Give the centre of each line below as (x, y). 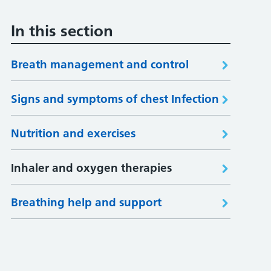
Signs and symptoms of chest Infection (115, 99)
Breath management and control (100, 64)
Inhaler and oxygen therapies (91, 168)
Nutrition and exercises (73, 133)
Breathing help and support (86, 202)
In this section (62, 31)
